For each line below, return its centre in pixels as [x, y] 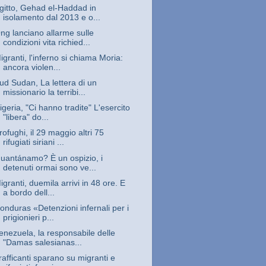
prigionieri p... [28, 217]
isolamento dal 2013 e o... [51, 17]
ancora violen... [31, 68]
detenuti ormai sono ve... [49, 167]
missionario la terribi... [44, 93]
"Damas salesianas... [42, 242]
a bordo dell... [28, 192]
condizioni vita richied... [46, 42]
